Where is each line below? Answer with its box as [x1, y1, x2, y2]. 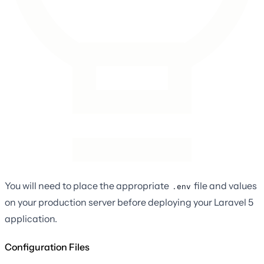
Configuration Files [5, 241, 90, 253]
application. [5, 213, 57, 225]
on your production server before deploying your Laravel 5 [5, 196, 253, 209]
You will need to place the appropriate [5, 180, 171, 192]
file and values [192, 180, 257, 192]
